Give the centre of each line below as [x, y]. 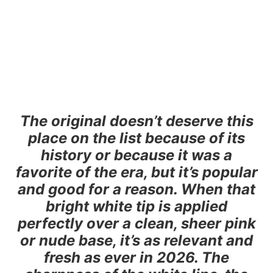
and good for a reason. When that [136, 190]
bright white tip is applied [136, 207]
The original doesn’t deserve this [136, 121]
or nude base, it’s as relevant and [136, 241]
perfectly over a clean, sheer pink [136, 224]
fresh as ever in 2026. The [136, 258]
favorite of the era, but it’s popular [136, 172]
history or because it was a [136, 155]
